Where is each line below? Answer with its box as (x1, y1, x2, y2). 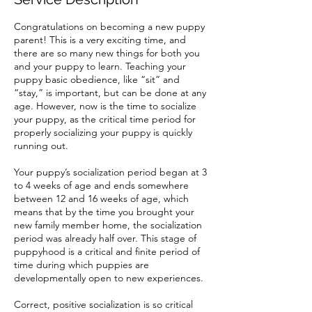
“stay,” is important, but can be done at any (14, 86, 206, 99)
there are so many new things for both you (14, 46, 200, 59)
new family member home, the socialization (14, 218, 202, 231)
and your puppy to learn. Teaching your (14, 59, 186, 72)
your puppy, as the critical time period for (14, 112, 196, 125)
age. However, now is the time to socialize (14, 99, 196, 112)
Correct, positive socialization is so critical (14, 297, 193, 311)
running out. (14, 139, 68, 152)
